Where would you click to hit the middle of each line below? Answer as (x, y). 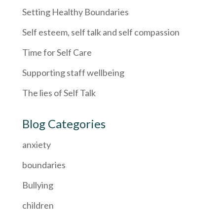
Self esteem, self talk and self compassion (101, 32)
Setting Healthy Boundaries (75, 12)
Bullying (37, 185)
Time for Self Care (57, 52)
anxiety (36, 144)
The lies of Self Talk (59, 92)
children (38, 205)
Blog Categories (64, 123)
